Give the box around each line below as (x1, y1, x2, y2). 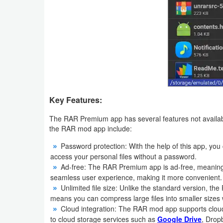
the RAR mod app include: (49, 123, 132, 134)
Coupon (16, 58, 41, 69)
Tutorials (16, 180, 43, 191)
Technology (16, 157, 53, 168)
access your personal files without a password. (50, 151, 197, 162)
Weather (16, 13, 43, 24)
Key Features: (49, 94, 102, 106)
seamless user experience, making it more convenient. (50, 172, 222, 183)
